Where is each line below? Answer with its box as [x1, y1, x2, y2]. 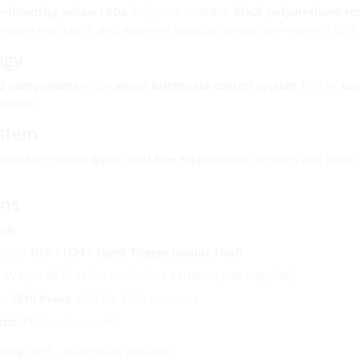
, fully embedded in [126, 4, 234, 20]
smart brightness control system [115, 78, 296, 94]
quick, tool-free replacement [91, 151, 249, 167]
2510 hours [10, 291, 71, 307]
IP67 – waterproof [16, 314, 114, 330]
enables [42, 151, 91, 167]
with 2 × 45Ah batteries [71, 291, 199, 307]
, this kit [296, 78, 341, 94]
